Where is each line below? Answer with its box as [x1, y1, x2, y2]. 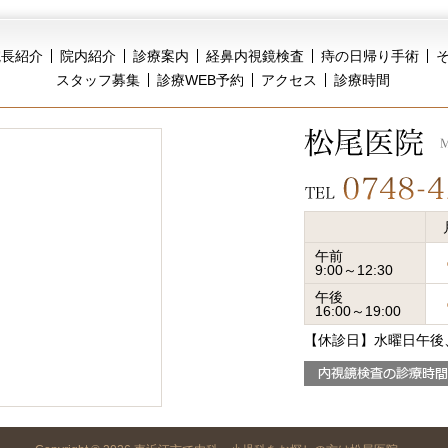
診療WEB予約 [157, 72, 244, 88]
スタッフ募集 [56, 72, 140, 88]
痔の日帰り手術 [320, 48, 419, 64]
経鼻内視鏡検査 [205, 48, 304, 64]
